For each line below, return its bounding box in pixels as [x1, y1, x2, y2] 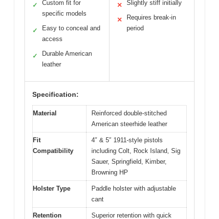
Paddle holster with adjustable [91, 184, 176, 192]
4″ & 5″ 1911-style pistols [91, 136, 163, 144]
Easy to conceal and [42, 24, 100, 32]
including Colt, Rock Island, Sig [91, 147, 180, 154]
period [127, 24, 144, 32]
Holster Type [33, 184, 70, 192]
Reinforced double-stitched [91, 109, 167, 117]
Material [33, 109, 57, 117]
